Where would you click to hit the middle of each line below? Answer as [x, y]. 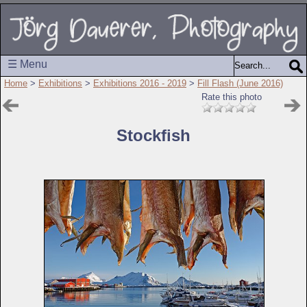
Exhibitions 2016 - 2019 [140, 83]
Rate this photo [232, 97]
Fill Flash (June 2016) [240, 83]
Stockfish [153, 135]
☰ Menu [27, 64]
